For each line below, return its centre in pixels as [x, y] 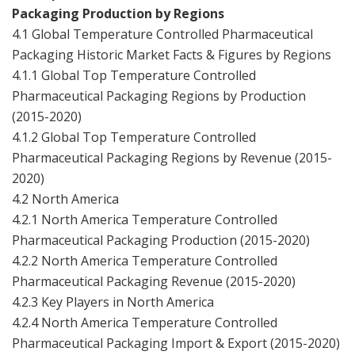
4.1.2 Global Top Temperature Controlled [134, 137]
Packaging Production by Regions [118, 13]
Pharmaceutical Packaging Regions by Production [159, 95]
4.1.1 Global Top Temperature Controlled [134, 75]
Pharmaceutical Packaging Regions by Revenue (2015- [172, 157]
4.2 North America [65, 198]
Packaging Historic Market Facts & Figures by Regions [172, 54]
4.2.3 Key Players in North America [113, 302]
